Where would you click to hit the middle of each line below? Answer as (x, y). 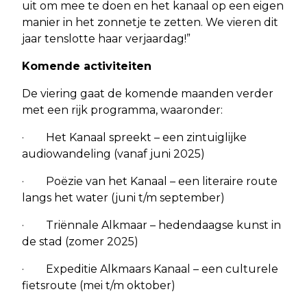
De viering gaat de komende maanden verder (148, 93)
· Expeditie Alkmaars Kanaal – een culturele (150, 269)
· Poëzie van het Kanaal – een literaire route (150, 181)
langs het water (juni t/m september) (123, 197)
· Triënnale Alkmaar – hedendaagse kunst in (151, 225)
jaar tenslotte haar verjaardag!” (106, 38)
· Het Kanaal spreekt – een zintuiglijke (134, 137)
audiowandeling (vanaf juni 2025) (113, 153)
